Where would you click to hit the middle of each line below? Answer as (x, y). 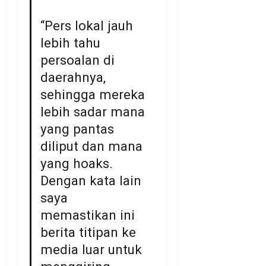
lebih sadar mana (93, 112)
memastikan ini (88, 215)
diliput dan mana (92, 146)
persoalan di (78, 60)
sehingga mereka (93, 95)
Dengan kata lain (91, 181)
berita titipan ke (88, 232)
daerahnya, (73, 77)
